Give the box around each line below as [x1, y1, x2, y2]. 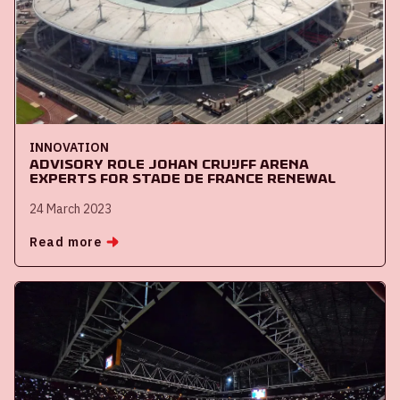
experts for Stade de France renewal [29, 169, 336, 187]
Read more [29, 233, 103, 250]
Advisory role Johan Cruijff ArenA [29, 154, 309, 172]
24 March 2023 [29, 200, 112, 217]
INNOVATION [29, 138, 109, 155]
